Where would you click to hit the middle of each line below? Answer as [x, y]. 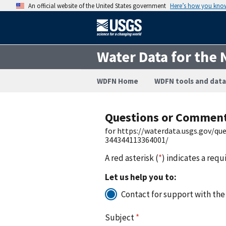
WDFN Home [118, 81]
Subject [120, 217]
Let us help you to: [141, 177]
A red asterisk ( [132, 158]
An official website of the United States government [97, 6]
